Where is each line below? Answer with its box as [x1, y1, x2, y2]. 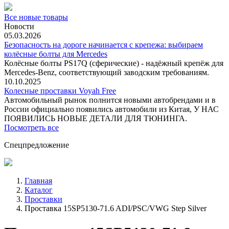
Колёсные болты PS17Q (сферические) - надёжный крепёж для [4, 59, 223, 67]
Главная [25, 176, 52, 185]
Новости [4, 22, 34, 31]
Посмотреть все [4, 123, 59, 132]
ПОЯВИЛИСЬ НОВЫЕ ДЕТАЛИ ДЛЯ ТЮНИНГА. [4, 114, 187, 123]
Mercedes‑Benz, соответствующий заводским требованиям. [4, 68, 209, 77]
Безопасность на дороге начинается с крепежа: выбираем [4, 40, 203, 49]
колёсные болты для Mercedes [4, 50, 107, 58]
